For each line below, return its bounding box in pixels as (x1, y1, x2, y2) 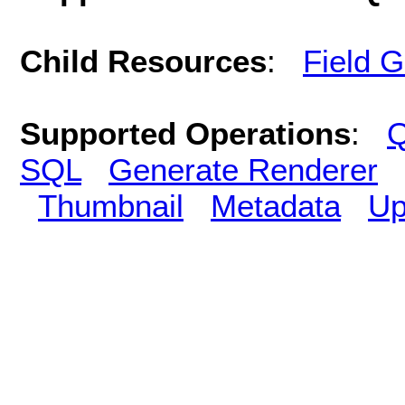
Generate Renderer (108, 151, 378, 187)
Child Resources (20, 42, 267, 79)
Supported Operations (20, 115, 351, 151)
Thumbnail (38, 187, 184, 223)
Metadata (211, 187, 341, 223)
